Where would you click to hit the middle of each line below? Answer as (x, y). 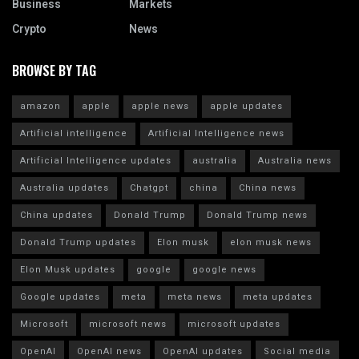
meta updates (278, 296)
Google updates (60, 296)
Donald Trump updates (78, 242)
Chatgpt (149, 188)
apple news (160, 106)
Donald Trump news (257, 215)
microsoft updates (234, 324)
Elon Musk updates (68, 269)
